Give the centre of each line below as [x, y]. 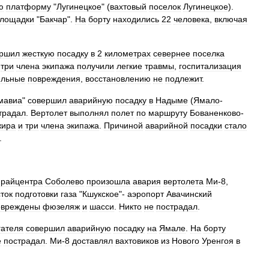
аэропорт [146, 194]
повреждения [54, 79]
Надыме [172, 100]
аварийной [167, 125]
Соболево [65, 181]
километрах [128, 53]
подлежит [183, 79]
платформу [29, 7]
